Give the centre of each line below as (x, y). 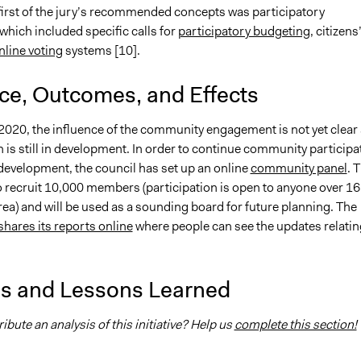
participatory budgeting (244, 31)
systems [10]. (101, 50)
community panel (299, 168)
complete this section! (295, 324)
